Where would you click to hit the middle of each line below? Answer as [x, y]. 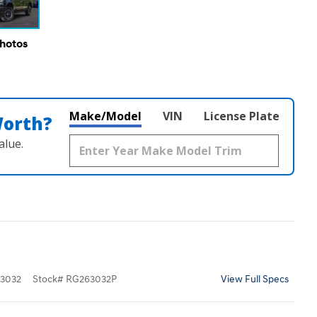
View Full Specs [255, 280]
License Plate [242, 116]
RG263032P [91, 280]
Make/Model [105, 116]
